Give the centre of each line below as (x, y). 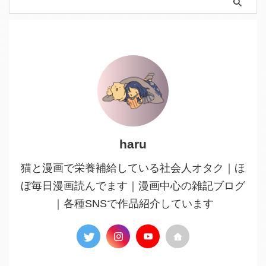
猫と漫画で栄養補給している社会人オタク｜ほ (133, 168)
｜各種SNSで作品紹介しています (133, 204)
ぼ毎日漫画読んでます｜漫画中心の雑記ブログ (133, 186)
